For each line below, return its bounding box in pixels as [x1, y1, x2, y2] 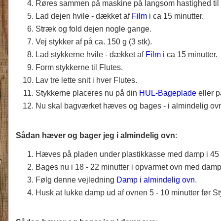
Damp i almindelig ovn [116, 175, 195, 184]
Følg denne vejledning [36, 175, 116, 184]
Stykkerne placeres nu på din [36, 88, 137, 97]
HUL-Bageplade [139, 88, 196, 97]
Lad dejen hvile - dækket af [36, 11, 132, 20]
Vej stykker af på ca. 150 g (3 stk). [36, 37, 152, 46]
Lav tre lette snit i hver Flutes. [36, 75, 137, 84]
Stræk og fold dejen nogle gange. [36, 24, 151, 33]
